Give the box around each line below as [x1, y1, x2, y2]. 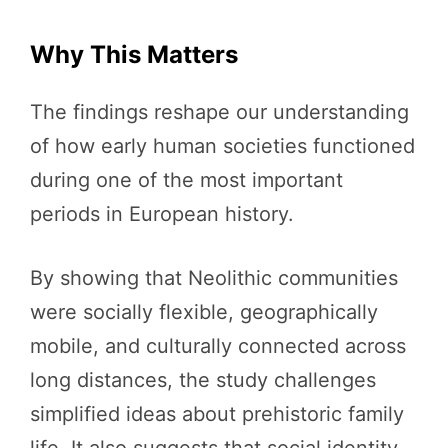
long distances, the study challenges [30, 367, 376, 392]
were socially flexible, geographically [30, 299, 378, 324]
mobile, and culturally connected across [30, 333, 406, 358]
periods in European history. [30, 201, 294, 226]
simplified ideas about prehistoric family [30, 401, 404, 426]
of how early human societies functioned [30, 133, 415, 158]
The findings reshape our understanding [30, 99, 409, 124]
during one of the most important [30, 167, 343, 192]
